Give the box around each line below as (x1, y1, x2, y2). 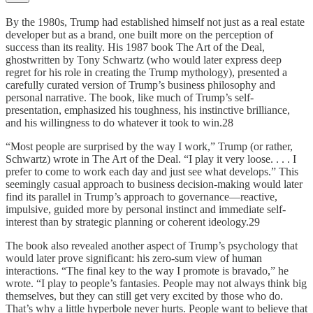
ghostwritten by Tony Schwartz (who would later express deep (6, 54, 282, 66)
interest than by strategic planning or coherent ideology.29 (6, 216, 260, 228)
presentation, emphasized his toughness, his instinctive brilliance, (6, 104, 290, 117)
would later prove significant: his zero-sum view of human (6, 252, 262, 265)
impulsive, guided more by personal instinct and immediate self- (6, 203, 286, 216)
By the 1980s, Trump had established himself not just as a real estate (6, 16, 305, 29)
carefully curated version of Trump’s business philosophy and (6, 79, 275, 92)
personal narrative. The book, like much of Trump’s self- (6, 92, 254, 104)
